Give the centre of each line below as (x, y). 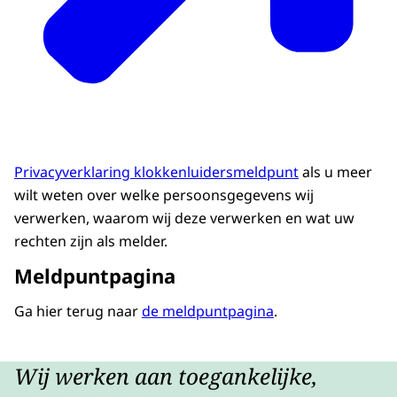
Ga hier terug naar (78, 311)
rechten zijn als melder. (93, 241)
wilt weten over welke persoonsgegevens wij (164, 195)
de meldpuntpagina (208, 311)
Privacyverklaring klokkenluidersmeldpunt (156, 171)
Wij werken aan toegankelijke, (166, 377)
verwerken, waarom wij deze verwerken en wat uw (184, 218)
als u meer (335, 171)
